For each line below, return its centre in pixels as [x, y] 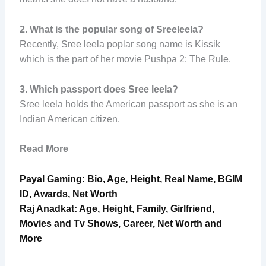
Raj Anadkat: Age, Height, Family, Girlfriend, [117, 208]
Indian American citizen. [69, 119]
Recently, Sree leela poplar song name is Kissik [120, 45]
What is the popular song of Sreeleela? [116, 30]
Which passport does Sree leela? [104, 89]
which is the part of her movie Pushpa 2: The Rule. [125, 59]
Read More [44, 149]
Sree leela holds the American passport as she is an [128, 104]
